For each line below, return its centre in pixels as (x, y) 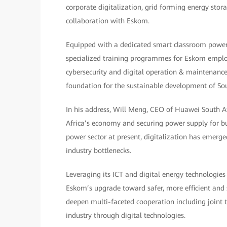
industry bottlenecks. (99, 151)
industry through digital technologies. (126, 216)
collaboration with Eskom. (108, 21)
